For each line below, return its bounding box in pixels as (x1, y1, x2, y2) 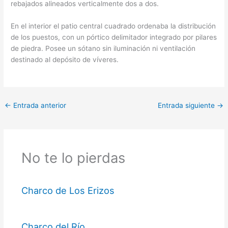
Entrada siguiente (157, 101, 217, 110)
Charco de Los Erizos (21, 185, 115, 196)
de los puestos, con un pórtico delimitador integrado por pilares (11, 33, 217, 42)
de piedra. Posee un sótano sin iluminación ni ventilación (11, 44, 196, 53)
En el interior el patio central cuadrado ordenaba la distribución (11, 22, 216, 31)
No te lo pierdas (21, 149, 125, 166)
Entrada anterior (11, 101, 67, 110)
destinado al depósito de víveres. (11, 55, 119, 64)
